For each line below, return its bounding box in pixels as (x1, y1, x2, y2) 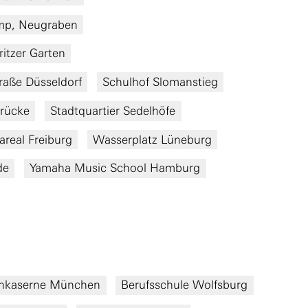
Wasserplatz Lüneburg (92, 132, 212, 146)
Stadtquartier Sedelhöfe (50, 103, 176, 118)
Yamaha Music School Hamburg (30, 161, 201, 175)
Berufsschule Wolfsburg (121, 278, 248, 292)
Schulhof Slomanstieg (102, 75, 218, 89)
